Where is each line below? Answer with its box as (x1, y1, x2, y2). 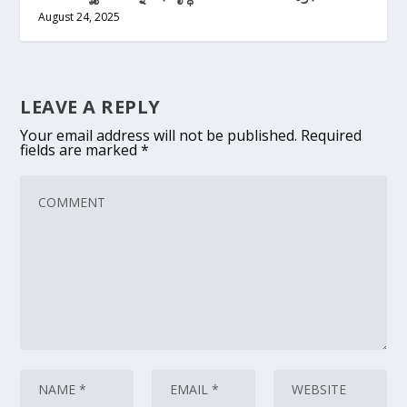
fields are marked (20, 139, 142, 160)
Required (301, 124, 362, 145)
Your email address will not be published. (20, 124, 298, 145)
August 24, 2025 (38, 8, 121, 25)
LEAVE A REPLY (20, 94, 161, 119)
